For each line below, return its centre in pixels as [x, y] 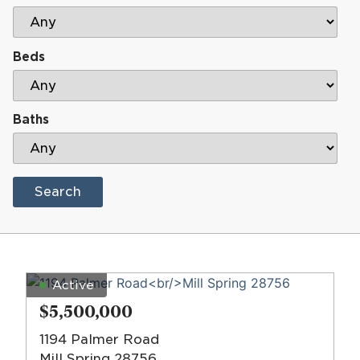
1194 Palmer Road [99, 340]
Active [73, 286]
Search [58, 192]
